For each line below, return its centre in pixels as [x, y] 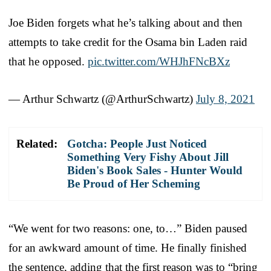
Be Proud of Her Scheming [134, 183]
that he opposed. [48, 61]
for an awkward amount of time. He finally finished [128, 247]
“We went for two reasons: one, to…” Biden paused [128, 228]
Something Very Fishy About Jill [148, 157]
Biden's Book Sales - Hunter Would [155, 170]
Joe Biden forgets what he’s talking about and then [126, 22]
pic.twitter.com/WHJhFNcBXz [159, 61]
